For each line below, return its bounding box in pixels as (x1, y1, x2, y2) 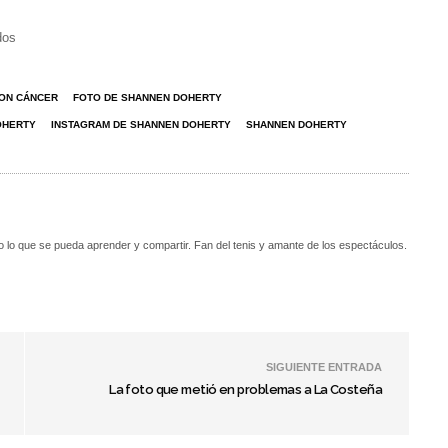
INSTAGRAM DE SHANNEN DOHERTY (51, 119, 231, 131)
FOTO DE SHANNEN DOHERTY (73, 92, 222, 104)
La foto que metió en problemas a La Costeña (109, 382, 382, 398)
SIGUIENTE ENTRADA (266, 361, 382, 374)
